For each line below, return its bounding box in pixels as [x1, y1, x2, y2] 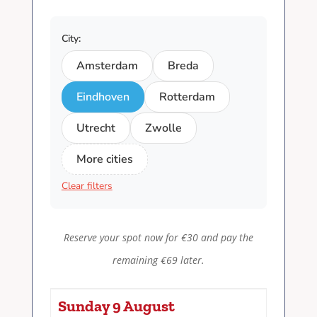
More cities [76, 151, 133, 167]
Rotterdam [158, 88, 215, 105]
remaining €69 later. [112, 253, 204, 267]
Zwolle [144, 120, 182, 136]
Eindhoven [76, 88, 129, 105]
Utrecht [76, 120, 115, 136]
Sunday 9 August [57, 296, 175, 316]
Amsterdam [76, 57, 138, 74]
